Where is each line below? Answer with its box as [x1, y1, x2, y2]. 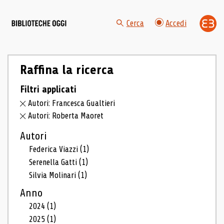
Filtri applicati [19, 83, 76, 95]
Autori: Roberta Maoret [28, 111, 104, 121]
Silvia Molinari [29, 170, 78, 180]
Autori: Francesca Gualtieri [28, 98, 115, 108]
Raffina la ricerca [19, 62, 113, 77]
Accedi [165, 18, 186, 28]
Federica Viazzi [29, 144, 80, 154]
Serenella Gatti [29, 157, 79, 167]
